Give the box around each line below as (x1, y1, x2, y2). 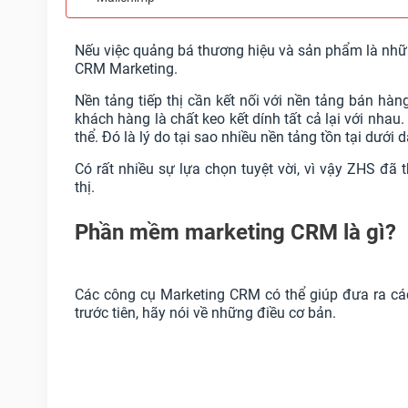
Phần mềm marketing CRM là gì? (75, 219, 396, 245)
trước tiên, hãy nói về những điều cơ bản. (75, 303, 336, 321)
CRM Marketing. (75, 59, 178, 77)
